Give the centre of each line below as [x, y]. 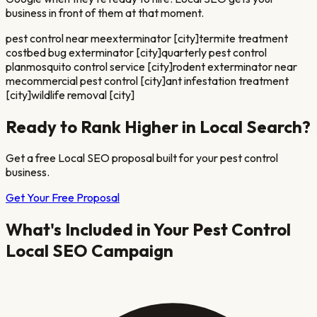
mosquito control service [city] [99, 66]
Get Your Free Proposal [63, 198]
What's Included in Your [99, 230]
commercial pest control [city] [93, 80]
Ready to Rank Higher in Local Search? [158, 126]
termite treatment [243, 38]
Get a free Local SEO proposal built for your [112, 158]
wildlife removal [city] [83, 94]
